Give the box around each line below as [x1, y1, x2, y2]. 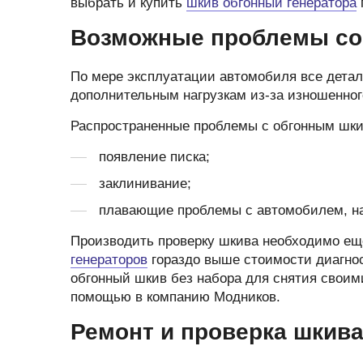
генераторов [70, 252, 147, 267]
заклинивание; [99, 176, 191, 191]
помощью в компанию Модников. [70, 289, 280, 305]
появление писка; [99, 149, 210, 164]
